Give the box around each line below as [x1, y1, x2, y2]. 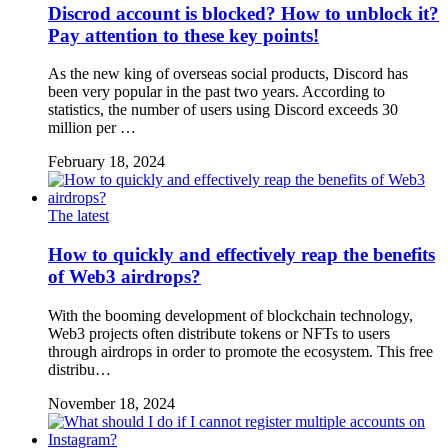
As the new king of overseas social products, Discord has [48, 65, 408, 83]
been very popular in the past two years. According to [48, 83, 385, 101]
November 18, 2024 [48, 394, 175, 412]
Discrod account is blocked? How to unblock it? [48, 2, 439, 24]
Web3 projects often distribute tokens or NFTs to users [48, 324, 390, 342]
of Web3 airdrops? [48, 266, 201, 288]
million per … [48, 119, 136, 137]
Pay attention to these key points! [48, 24, 319, 46]
